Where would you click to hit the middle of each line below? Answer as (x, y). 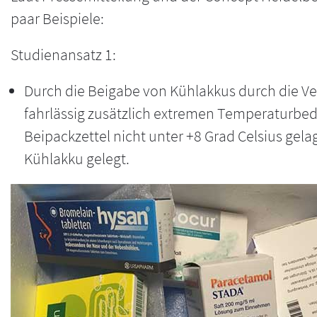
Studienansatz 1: (63, 54)
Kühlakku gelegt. (77, 159)
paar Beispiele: (57, 18)
